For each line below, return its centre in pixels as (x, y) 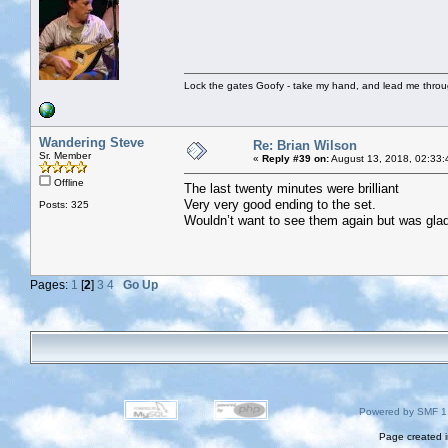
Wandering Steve (91, 142)
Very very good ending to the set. (280, 204)
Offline (67, 182)
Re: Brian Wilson (305, 145)
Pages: (50, 284)
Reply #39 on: (295, 158)
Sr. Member (65, 155)
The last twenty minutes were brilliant (291, 188)
